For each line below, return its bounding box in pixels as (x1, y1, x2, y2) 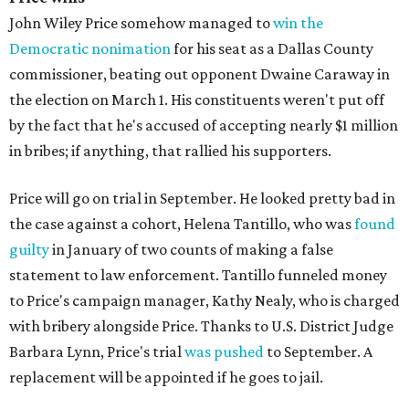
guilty (9, 240, 49, 258)
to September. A (264, 342, 372, 361)
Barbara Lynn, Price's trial (9, 342, 184, 361)
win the (273, 14, 323, 32)
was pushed (184, 342, 264, 361)
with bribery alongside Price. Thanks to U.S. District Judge (9, 317, 393, 335)
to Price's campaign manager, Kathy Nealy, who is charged (9, 291, 400, 309)
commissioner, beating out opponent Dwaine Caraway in (9, 65, 390, 83)
